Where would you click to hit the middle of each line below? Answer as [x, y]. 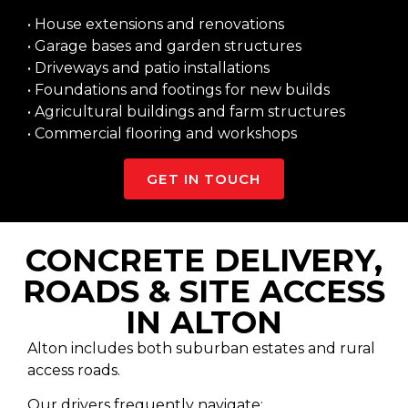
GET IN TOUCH [204, 178]
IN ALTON [204, 322]
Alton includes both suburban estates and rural [201, 348]
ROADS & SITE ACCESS [204, 291]
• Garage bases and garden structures [164, 46]
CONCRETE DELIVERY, [204, 260]
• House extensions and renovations [156, 25]
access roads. [74, 370]
